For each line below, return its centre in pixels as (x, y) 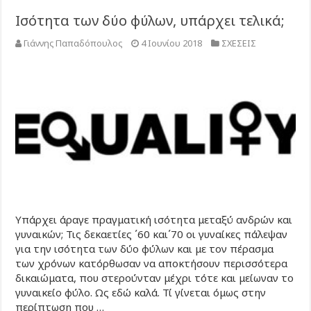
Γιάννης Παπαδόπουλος (73, 43)
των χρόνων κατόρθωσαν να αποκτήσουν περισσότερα (152, 263)
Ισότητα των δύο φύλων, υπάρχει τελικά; (150, 20)
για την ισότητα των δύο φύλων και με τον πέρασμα (145, 248)
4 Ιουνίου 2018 (172, 43)
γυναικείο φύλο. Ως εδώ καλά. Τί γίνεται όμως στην (141, 292)
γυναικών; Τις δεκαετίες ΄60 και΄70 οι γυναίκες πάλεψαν (152, 234)
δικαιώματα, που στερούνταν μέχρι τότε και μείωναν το (155, 277)
